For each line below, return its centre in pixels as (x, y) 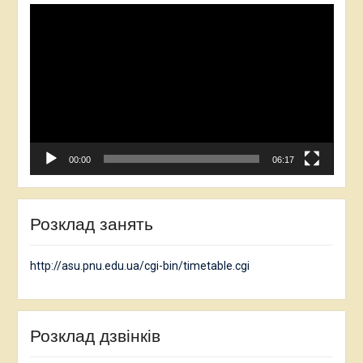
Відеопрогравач (72, 12)
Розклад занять (91, 224)
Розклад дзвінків (95, 336)
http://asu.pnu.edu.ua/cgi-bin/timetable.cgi (139, 266)
